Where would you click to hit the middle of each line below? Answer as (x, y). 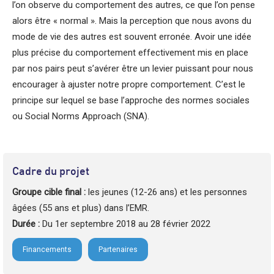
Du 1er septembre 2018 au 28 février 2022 (125, 224)
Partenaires (118, 250)
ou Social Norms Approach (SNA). (81, 116)
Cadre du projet (51, 172)
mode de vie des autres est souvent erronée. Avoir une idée (132, 36)
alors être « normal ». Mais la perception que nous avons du (132, 20)
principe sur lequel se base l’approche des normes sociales (131, 100)
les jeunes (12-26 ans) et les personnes (166, 192)
